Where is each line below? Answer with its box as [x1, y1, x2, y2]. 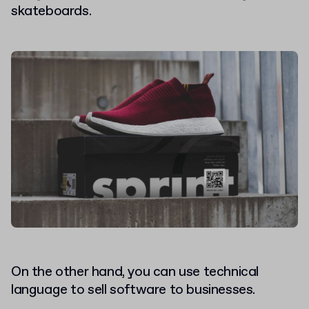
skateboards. [11, 2, 92, 21]
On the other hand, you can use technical [11, 263, 259, 282]
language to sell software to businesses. [11, 281, 256, 300]
